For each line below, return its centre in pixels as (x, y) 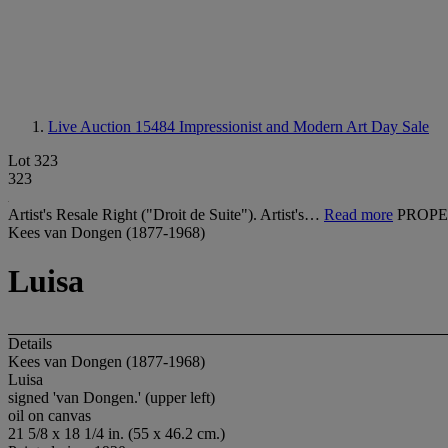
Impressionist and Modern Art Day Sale (304, 126)
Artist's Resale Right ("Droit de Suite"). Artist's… (166, 214)
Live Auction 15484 (113, 126)
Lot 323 (33, 160)
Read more (358, 214)
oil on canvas (49, 415)
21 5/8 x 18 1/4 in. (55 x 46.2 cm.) (116, 433)
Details (30, 343)
